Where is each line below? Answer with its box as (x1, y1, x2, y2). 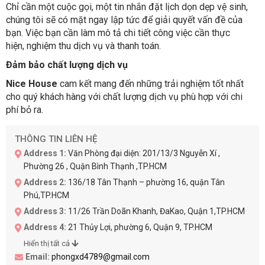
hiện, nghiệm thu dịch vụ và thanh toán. (6, 40, 161, 51)
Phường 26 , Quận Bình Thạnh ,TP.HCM (24, 161, 167, 171)
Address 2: (24, 177, 66, 187)
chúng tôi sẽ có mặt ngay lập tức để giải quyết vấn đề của (6, 14, 243, 25)
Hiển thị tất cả (24, 238, 72, 248)
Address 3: (24, 206, 66, 216)
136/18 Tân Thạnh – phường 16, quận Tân (66, 177, 225, 187)
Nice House (6, 77, 57, 89)
